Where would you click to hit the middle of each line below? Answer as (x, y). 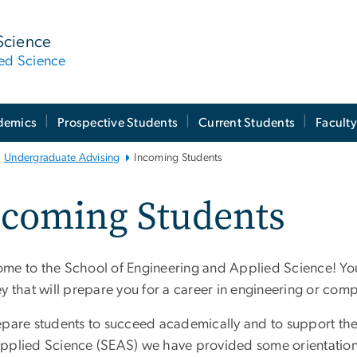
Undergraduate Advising (62, 158)
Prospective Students (118, 122)
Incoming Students (178, 158)
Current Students (247, 122)
